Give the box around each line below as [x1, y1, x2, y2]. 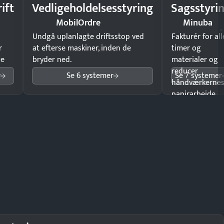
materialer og [171, 53, 218, 66]
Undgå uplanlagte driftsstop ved [32, 30, 144, 43]
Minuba [182, 15, 212, 30]
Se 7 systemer [175, 69, 222, 82]
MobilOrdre [55, 15, 100, 30]
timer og [171, 41, 201, 55]
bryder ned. [32, 53, 71, 66]
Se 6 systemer [66, 69, 113, 82]
